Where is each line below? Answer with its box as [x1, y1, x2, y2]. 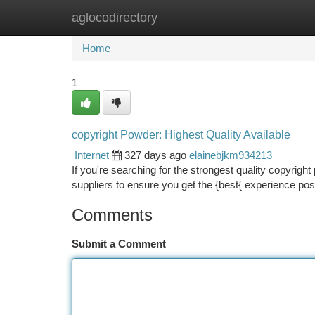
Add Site [243, 11, 281, 23]
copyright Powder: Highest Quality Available [72, 129, 290, 141]
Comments [72, 205, 153, 224]
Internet [75, 149, 109, 161]
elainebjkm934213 [189, 149, 272, 161]
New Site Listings [142, 11, 221, 23]
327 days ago [124, 149, 186, 161]
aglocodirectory [72, 11, 157, 25]
